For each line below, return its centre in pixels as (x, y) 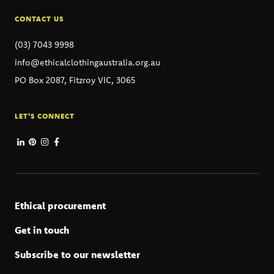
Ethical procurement (60, 205)
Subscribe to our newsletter (77, 254)
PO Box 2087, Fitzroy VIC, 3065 (75, 80)
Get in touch (42, 230)
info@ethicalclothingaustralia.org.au (87, 62)
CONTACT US (39, 18)
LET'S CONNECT (45, 116)
